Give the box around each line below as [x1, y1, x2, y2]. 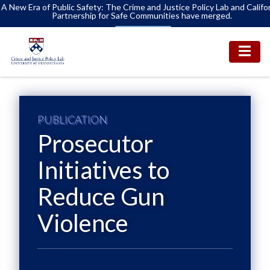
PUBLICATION [37, 113, 107, 126]
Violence [37, 209, 128, 237]
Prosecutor [37, 129, 153, 158]
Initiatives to [37, 155, 169, 184]
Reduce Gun [37, 182, 165, 211]
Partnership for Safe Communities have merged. [51, 10, 232, 20]
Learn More [121, 28, 165, 38]
